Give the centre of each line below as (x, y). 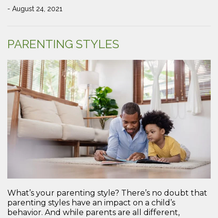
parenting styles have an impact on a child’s (91, 203)
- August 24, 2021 (35, 9)
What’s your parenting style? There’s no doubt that (107, 193)
